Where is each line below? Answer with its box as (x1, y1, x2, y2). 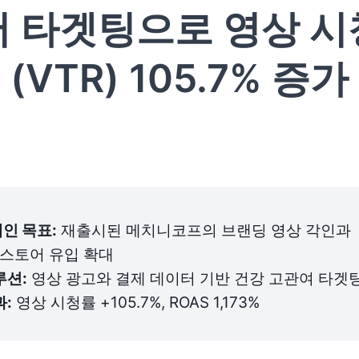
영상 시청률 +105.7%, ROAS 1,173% (12, 293, 260, 313)
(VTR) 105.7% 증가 (10, 54, 349, 103)
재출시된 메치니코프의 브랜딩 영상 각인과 (57, 221, 351, 240)
